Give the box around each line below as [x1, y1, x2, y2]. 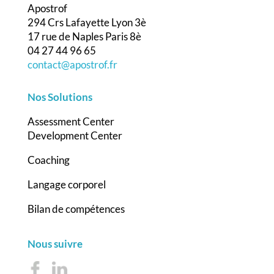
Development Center [27, 128, 122, 142]
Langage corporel [27, 177, 106, 191]
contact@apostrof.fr [27, 57, 117, 71]
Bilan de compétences [27, 202, 125, 215]
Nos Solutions [27, 90, 92, 103]
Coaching [27, 153, 70, 166]
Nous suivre [27, 237, 83, 250]
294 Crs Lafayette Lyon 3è [27, 15, 146, 29]
